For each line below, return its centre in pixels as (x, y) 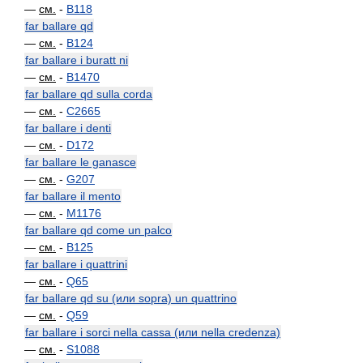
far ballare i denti (68, 128)
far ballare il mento (73, 196)
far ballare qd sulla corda (89, 94)
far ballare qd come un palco (98, 230)
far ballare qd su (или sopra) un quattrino (131, 298)
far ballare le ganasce (81, 162)
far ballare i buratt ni (77, 60)
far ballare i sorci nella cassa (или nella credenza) (153, 332)
